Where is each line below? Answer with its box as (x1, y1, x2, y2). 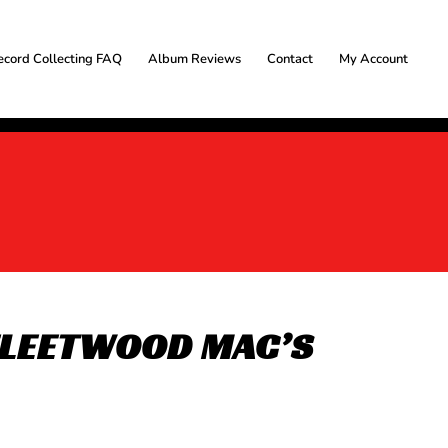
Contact (267, 50, 314, 68)
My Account (339, 50, 409, 68)
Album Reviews (148, 50, 242, 68)
